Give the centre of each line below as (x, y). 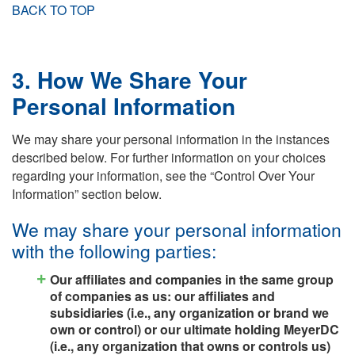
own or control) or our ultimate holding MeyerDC (195, 329)
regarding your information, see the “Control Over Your (163, 175)
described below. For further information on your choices (169, 157)
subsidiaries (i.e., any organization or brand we (189, 312)
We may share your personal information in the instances (171, 139)
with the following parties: (114, 251)
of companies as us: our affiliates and (162, 296)
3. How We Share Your (130, 79)
